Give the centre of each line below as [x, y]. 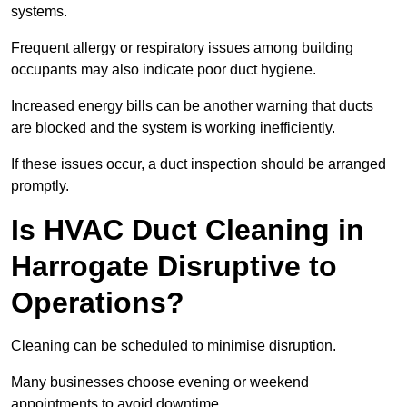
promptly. [40, 186]
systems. [39, 12]
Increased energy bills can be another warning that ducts [192, 106]
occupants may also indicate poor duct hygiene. [164, 70]
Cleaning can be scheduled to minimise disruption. [174, 346]
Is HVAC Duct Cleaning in [188, 230]
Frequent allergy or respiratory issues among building [182, 48]
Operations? [98, 303]
